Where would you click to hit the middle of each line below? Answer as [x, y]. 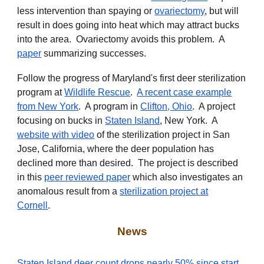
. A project [214, 106]
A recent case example [184, 92]
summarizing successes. [95, 53]
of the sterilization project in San [162, 135]
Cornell [33, 205]
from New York [48, 106]
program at [41, 92]
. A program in [110, 106]
